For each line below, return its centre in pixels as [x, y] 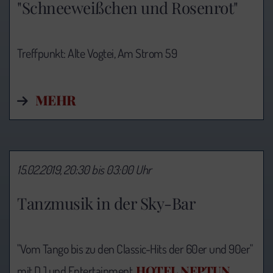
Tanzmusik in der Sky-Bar [106, 204]
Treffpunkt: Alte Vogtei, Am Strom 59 [97, 53]
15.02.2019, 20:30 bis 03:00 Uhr [84, 169]
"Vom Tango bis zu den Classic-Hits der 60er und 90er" [135, 249]
